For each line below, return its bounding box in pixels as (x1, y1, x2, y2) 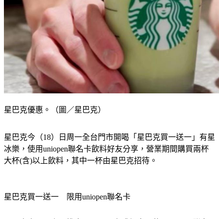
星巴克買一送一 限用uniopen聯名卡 (4, 193, 131, 201)
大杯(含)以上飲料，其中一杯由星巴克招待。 (4, 156, 157, 165)
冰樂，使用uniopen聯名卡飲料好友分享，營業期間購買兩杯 (4, 145, 209, 153)
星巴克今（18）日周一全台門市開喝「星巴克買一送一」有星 (4, 133, 215, 142)
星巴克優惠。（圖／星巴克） (4, 106, 106, 114)
